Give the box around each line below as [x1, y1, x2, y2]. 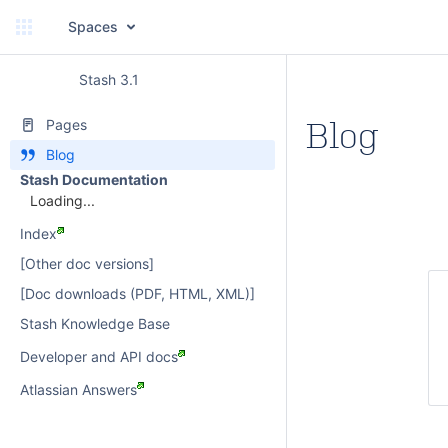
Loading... [30, 192, 95, 210]
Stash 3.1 [78, 71, 139, 88]
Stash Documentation [20, 171, 168, 188]
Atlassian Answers [20, 380, 137, 398]
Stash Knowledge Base [20, 315, 170, 333]
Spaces [68, 18, 118, 35]
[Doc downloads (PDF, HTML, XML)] [20, 285, 255, 303]
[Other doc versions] [20, 255, 154, 273]
